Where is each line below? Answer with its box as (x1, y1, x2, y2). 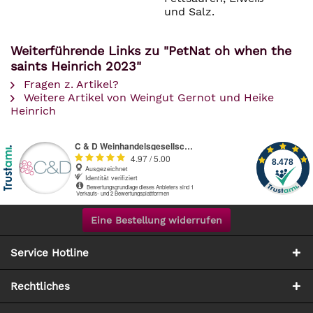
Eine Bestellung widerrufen (91, 214, 222, 226)
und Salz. (164, 5, 214, 18)
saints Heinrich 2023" (10, 59, 141, 73)
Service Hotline (10, 247, 89, 259)
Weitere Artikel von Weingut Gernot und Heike (20, 91, 274, 104)
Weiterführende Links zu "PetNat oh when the (10, 43, 291, 58)
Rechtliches (10, 280, 70, 293)
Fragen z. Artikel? (20, 78, 119, 91)
